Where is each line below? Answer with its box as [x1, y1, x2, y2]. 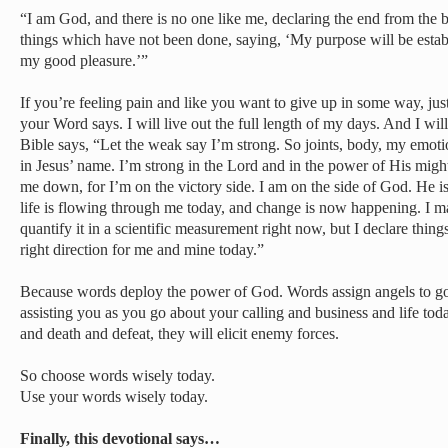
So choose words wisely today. [20, 367, 215, 384]
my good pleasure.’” [20, 52, 148, 69]
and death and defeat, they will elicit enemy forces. [20, 325, 339, 342]
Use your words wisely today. [20, 388, 208, 405]
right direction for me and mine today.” [20, 241, 264, 258]
